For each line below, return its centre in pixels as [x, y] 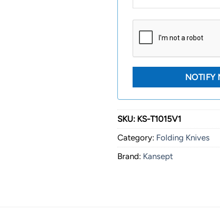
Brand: [130, 156]
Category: [137, 138]
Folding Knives [183, 138]
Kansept [158, 156]
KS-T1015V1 [159, 119]
